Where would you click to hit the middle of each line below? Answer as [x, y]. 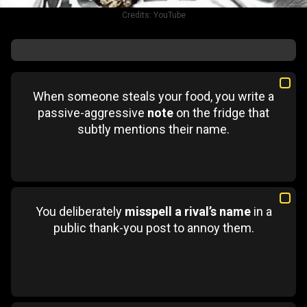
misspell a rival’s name [187, 211]
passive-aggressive [93, 113]
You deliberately [80, 211]
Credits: [137, 15]
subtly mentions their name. [153, 129]
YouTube [169, 15]
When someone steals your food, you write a [153, 96]
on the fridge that [221, 113]
